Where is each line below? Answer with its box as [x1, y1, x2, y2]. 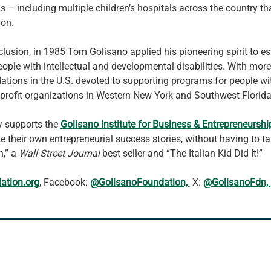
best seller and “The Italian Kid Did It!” [99, 147, 263, 159]
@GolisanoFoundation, [90, 176, 190, 188]
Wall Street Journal [18, 147, 100, 159]
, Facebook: [39, 176, 90, 188]
